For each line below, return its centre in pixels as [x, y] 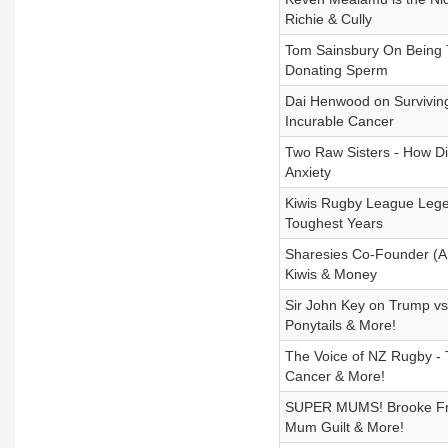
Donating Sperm [336, 70]
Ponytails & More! [340, 325]
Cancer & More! [334, 376]
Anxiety [307, 172]
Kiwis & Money [330, 274]
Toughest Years [333, 223]
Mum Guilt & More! [344, 427]
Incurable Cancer [339, 121]
